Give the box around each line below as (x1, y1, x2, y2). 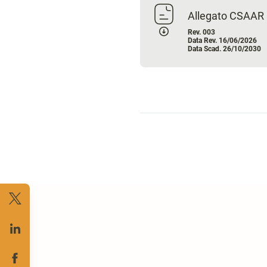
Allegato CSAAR (187, 10, 264, 23)
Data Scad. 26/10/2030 (187, 45, 261, 54)
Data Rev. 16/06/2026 (187, 36, 257, 45)
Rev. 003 (187, 28, 215, 37)
